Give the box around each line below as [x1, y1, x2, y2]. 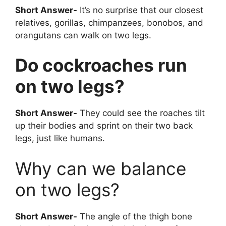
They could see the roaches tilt [77, 108, 205, 119]
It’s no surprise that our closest [77, 5, 203, 15]
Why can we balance [15, 157, 186, 179]
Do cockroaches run [15, 54, 187, 76]
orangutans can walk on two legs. [15, 30, 151, 40]
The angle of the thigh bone [77, 211, 192, 221]
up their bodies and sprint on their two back [15, 121, 193, 131]
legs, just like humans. [15, 133, 105, 144]
